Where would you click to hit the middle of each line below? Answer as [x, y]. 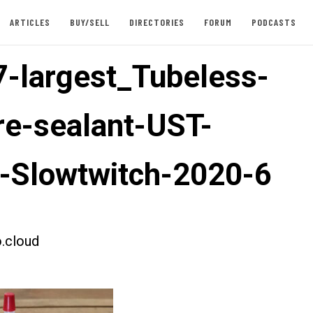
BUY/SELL [89, 22]
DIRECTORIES [156, 22]
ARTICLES [30, 22]
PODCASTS [274, 22]
